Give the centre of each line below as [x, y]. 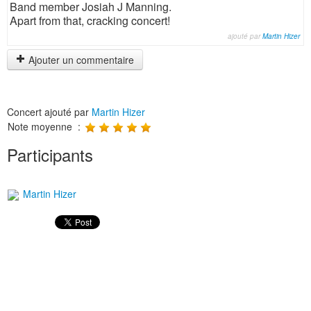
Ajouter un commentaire [80, 60]
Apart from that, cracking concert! [90, 20]
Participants [50, 154]
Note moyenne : [45, 126]
